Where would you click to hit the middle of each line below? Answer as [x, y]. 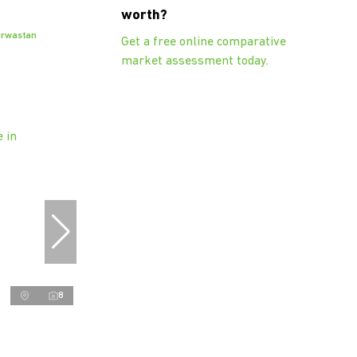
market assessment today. [195, 62]
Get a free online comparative [204, 43]
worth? [144, 16]
